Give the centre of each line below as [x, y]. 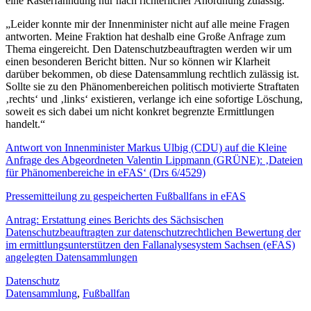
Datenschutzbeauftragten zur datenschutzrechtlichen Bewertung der [153, 232]
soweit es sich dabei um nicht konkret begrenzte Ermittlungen [140, 111]
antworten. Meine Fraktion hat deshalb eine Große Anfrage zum [145, 36]
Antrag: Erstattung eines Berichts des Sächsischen [115, 219]
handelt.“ [27, 124]
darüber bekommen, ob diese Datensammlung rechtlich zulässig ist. [152, 74]
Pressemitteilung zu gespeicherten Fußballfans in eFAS [126, 196]
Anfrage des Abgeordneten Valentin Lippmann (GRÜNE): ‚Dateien [154, 160]
